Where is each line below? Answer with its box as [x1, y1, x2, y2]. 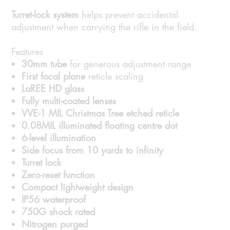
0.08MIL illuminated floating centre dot [22, 119, 178, 132]
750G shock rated [22, 205, 95, 218]
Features [11, 45, 44, 58]
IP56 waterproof [22, 193, 86, 206]
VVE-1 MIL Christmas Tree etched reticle [22, 107, 180, 120]
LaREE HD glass [22, 82, 85, 95]
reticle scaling [85, 70, 144, 83]
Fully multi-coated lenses [22, 94, 117, 107]
